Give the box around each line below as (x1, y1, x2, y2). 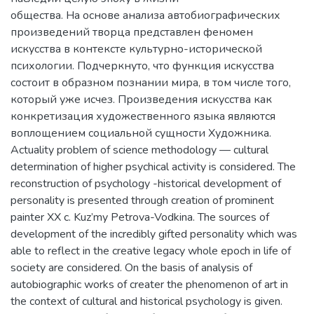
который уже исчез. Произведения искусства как (11, 91, 272, 107)
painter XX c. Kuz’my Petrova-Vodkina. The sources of (11, 209, 269, 225)
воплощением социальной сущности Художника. (11, 125, 271, 141)
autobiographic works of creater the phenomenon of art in (11, 276, 288, 292)
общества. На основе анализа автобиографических (11, 7, 280, 23)
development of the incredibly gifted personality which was (11, 226, 297, 242)
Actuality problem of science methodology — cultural (11, 142, 268, 158)
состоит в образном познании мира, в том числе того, (11, 74, 291, 90)
